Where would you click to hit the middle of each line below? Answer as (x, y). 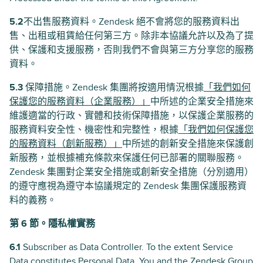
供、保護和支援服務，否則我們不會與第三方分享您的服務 (131, 50)
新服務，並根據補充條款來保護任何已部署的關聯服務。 (127, 158)
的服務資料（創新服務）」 (66, 144)
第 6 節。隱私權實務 (52, 224)
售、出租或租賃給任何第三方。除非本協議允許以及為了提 (131, 36)
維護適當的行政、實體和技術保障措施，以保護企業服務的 (131, 116)
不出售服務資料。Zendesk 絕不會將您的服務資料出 (131, 22)
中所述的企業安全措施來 (202, 102)
